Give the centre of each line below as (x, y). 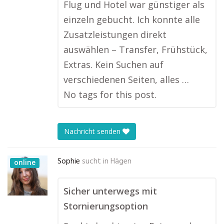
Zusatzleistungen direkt (115, 34)
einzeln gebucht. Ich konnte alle (132, 19)
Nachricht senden (93, 131)
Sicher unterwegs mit (110, 191)
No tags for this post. (110, 94)
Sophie (69, 161)
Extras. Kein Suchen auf (113, 64)
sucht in (95, 161)
